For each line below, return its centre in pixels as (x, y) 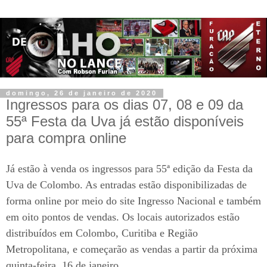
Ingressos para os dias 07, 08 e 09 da (125, 105)
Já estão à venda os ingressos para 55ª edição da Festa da (129, 169)
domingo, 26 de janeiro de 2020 (82, 93)
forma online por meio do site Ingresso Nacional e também (133, 201)
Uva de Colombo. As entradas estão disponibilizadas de (126, 185)
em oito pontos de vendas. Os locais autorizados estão (123, 217)
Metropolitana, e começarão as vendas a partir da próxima (132, 249)
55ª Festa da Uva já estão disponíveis (125, 122)
